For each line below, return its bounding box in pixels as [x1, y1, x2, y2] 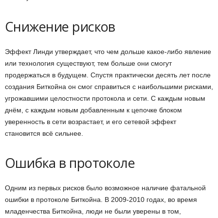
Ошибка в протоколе [5, 154, 135, 172]
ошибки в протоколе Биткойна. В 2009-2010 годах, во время [5, 196, 197, 204]
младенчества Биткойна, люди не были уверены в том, [5, 207, 181, 216]
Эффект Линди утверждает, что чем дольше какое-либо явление [5, 48, 211, 56]
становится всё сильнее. [5, 129, 83, 138]
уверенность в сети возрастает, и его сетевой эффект [5, 118, 176, 126]
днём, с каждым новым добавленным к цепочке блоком [5, 106, 182, 114]
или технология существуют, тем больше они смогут [5, 59, 172, 68]
